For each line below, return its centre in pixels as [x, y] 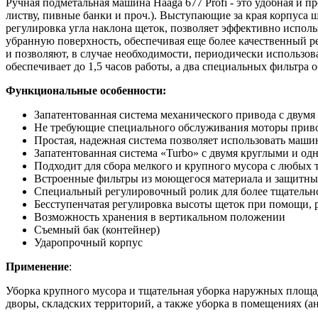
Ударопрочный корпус [88, 242]
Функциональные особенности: [86, 90]
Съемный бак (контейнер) [97, 229]
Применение [37, 266]
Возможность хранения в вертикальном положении [161, 216]
